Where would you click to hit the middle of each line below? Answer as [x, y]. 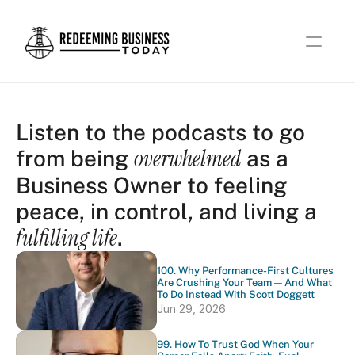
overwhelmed [187, 159]
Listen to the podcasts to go [160, 132]
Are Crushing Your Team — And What [244, 282]
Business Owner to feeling [151, 185]
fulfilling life [67, 238]
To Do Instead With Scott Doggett [236, 294]
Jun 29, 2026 [191, 309]
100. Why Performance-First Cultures [245, 271]
